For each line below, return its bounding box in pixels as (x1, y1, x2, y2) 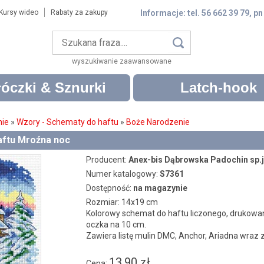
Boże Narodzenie (126, 117, 190, 127)
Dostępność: (85, 183, 133, 193)
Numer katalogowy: (85, 169, 160, 179)
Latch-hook (180, 80, 257, 95)
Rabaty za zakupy (50, 8, 108, 16)
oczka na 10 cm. (85, 220, 148, 229)
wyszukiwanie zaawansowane (71, 57, 171, 65)
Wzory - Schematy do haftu (16, 117, 118, 127)
